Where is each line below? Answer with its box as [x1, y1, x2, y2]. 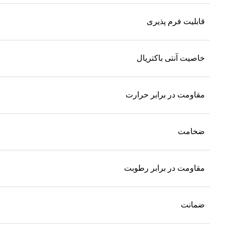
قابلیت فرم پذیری [147, 17, 205, 26]
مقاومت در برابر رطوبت [124, 163, 205, 172]
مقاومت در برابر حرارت [126, 90, 205, 99]
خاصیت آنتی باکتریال [137, 53, 205, 62]
